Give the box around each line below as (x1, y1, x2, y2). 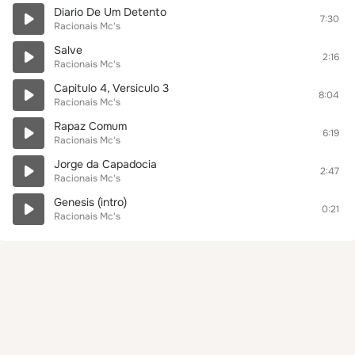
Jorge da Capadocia (54, 157, 157, 171)
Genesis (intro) (54, 195, 127, 209)
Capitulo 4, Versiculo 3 (54, 81, 169, 95)
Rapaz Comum (54, 119, 127, 133)
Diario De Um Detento (54, 5, 166, 19)
